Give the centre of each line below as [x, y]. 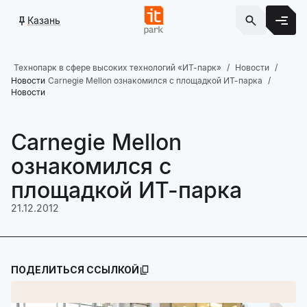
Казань [44, 20]
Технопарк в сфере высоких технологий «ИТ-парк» [118, 67]
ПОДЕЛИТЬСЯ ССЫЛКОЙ [75, 270]
